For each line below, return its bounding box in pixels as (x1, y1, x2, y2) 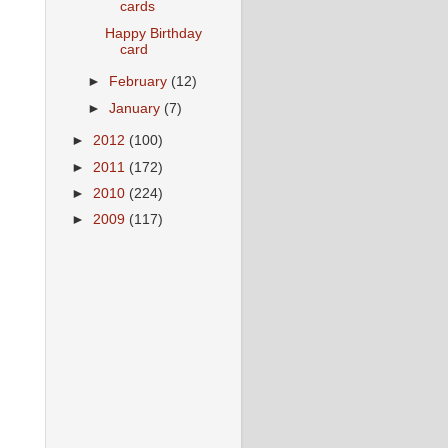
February (109, 74, 172, 90)
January (109, 100, 165, 116)
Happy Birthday (104, 25, 202, 41)
